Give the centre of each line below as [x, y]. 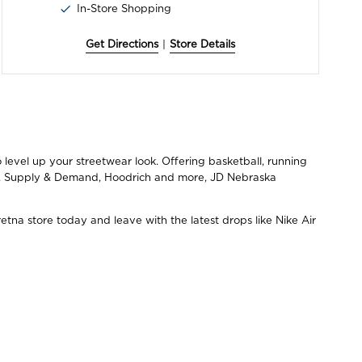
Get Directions [122, 44]
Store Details [202, 44]
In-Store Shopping [124, 9]
